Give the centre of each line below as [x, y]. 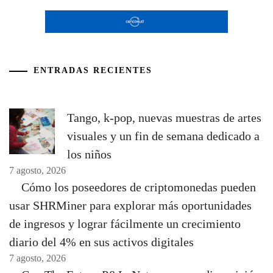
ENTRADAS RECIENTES [93, 71]
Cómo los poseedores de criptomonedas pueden [139, 187]
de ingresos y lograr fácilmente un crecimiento [125, 224]
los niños [89, 154]
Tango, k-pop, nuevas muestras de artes [164, 118]
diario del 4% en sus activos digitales [101, 242]
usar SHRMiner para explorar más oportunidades [130, 206]
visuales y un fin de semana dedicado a [163, 136]
